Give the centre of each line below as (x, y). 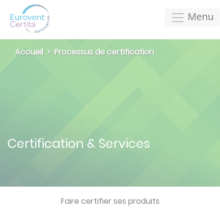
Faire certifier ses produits (110, 201)
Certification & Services (79, 143)
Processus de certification (104, 52)
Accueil (29, 52)
